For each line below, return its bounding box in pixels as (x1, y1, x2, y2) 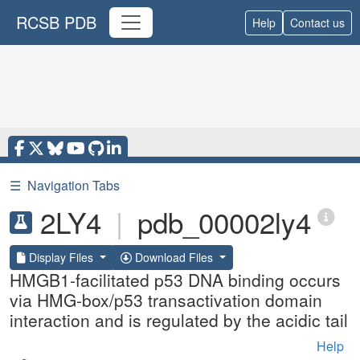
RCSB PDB (16, 10, 96, 34)
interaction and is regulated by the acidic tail (10, 308, 348, 332)
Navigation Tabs (27, 176, 120, 194)
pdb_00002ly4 (137, 202, 311, 242)
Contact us (290, 14, 345, 31)
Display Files (26, 249, 96, 265)
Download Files (131, 249, 216, 265)
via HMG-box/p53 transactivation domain (10, 288, 322, 312)
